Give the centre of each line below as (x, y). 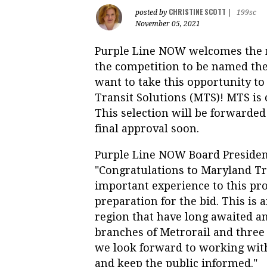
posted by (152, 12)
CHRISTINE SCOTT (197, 11)
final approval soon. (147, 128)
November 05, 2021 (168, 24)
